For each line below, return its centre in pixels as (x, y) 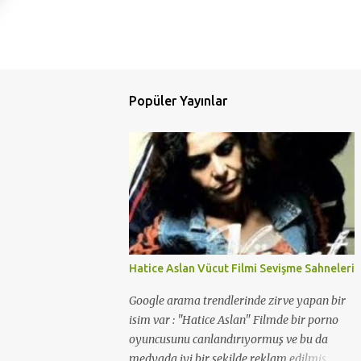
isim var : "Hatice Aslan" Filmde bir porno (234, 320)
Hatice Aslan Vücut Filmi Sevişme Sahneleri (242, 268)
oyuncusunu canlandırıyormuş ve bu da (228, 339)
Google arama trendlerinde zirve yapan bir (237, 301)
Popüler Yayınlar (178, 101)
